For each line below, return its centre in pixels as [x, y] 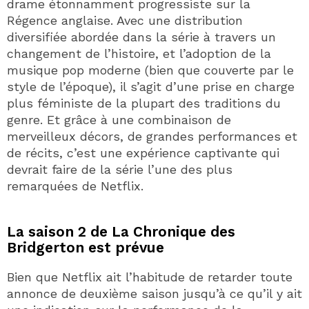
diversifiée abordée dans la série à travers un [141, 37]
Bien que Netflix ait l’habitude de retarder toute [150, 277]
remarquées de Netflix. [75, 186]
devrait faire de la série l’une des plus [120, 169]
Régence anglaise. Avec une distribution [125, 20]
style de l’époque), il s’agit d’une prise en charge [151, 86]
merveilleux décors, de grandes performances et [152, 136]
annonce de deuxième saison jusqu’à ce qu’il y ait [154, 293]
